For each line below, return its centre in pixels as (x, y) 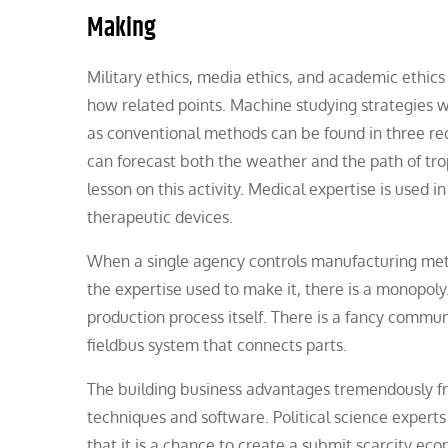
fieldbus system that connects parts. (217, 345)
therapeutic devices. (160, 217)
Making (121, 29)
